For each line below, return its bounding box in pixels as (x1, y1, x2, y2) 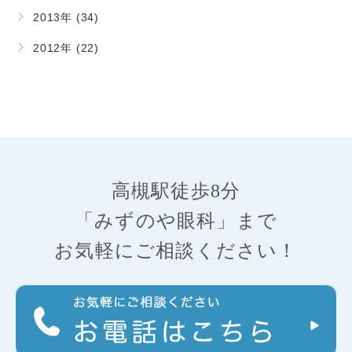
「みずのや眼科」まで (75, 211, 277, 232)
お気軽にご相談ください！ (54, 240, 298, 262)
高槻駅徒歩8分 (111, 181, 241, 202)
